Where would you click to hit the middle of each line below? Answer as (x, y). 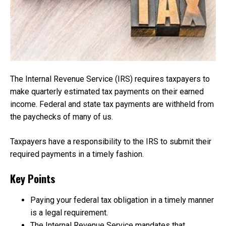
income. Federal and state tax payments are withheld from (112, 104)
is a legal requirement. (70, 212)
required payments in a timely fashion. (78, 154)
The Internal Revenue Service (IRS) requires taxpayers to (110, 79)
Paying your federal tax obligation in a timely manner (122, 200)
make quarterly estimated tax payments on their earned (107, 92)
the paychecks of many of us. (62, 117)
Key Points (33, 179)
